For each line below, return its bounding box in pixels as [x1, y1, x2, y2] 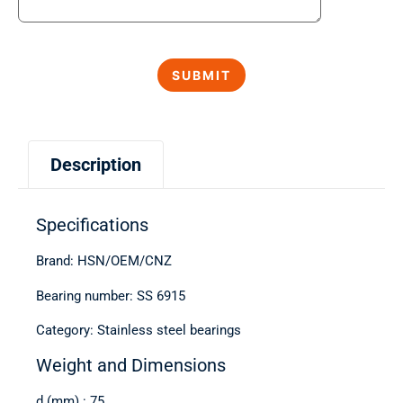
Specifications [36, 214, 148, 237]
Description [50, 154, 141, 176]
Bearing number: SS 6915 [36, 287, 185, 304]
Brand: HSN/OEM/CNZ [36, 253, 172, 270]
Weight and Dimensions [36, 354, 226, 376]
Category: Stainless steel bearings [36, 322, 241, 339]
